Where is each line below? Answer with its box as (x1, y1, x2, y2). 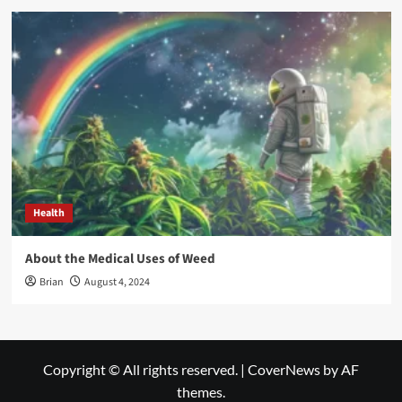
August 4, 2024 (83, 274, 150, 290)
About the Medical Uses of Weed (24, 249, 215, 268)
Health (32, 205, 65, 221)
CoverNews (248, 360, 320, 378)
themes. (177, 382, 225, 400)
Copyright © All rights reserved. (43, 360, 240, 378)
